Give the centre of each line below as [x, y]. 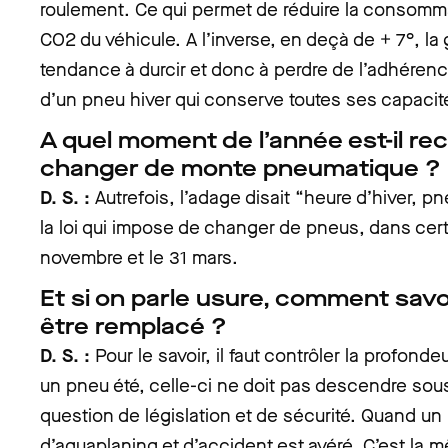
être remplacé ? [133, 326]
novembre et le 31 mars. [139, 257]
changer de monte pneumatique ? [240, 168]
